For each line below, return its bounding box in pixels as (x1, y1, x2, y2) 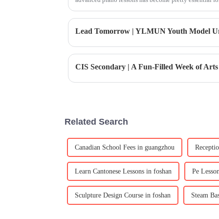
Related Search (65, 117, 128, 127)
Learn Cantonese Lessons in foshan (75, 168, 172, 175)
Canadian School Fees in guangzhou (75, 144, 175, 152)
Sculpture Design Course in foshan (75, 192, 171, 199)
